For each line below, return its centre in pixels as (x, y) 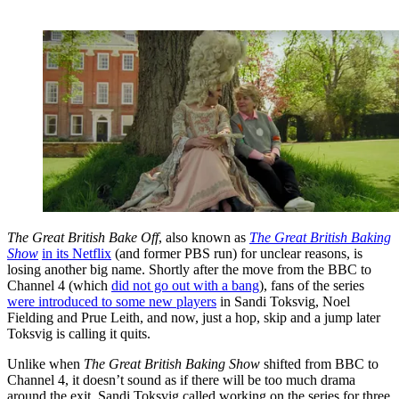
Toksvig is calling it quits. (79, 334)
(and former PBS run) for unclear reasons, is (237, 254)
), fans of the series (312, 286)
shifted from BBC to (319, 364)
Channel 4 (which (59, 286)
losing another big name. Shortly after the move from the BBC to (189, 270)
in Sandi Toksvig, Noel (283, 302)
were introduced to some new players (112, 302)
